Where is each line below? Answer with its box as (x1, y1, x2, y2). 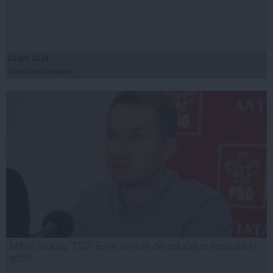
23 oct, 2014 (8, 54, 49, 63)
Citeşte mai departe (8, 67, 73, 76)
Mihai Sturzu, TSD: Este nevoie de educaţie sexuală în (9, 240, 257, 253)
